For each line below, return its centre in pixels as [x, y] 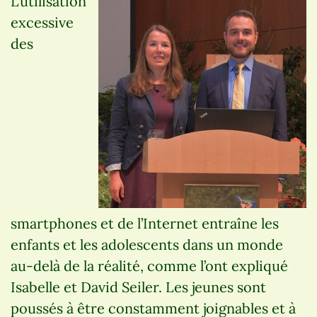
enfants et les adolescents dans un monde [147, 244]
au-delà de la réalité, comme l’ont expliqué [149, 265]
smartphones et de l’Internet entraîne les [145, 223]
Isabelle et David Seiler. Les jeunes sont [138, 287]
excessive [42, 22]
